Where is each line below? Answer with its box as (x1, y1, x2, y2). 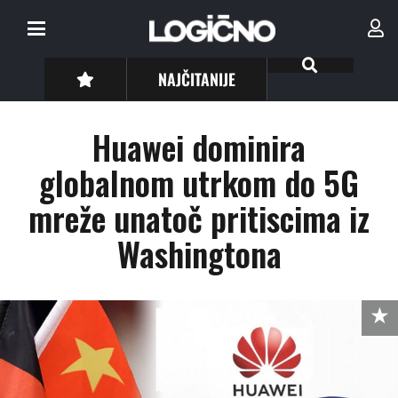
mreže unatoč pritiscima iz (28, 194, 370, 243)
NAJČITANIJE (158, 67, 236, 91)
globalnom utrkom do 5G (39, 158, 359, 207)
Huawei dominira (92, 123, 306, 171)
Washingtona (116, 229, 282, 278)
